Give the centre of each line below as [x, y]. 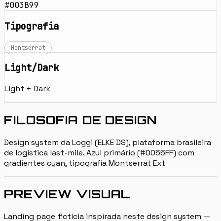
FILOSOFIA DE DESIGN [81, 120]
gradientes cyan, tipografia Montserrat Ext [85, 163]
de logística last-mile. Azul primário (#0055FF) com [99, 152]
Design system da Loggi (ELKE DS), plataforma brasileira [108, 142]
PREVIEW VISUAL [68, 194]
